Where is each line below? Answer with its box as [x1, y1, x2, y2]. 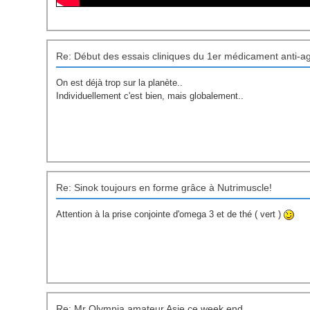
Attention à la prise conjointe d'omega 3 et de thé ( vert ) [56, 209, 284, 220]
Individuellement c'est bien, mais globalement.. [56, 91, 244, 102]
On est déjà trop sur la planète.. [56, 77, 183, 89]
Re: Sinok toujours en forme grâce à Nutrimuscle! [56, 182, 273, 194]
